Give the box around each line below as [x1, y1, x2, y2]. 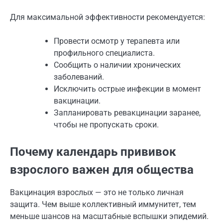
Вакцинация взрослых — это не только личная [10, 187, 184, 197]
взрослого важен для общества [10, 162, 194, 177]
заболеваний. [54, 72, 104, 82]
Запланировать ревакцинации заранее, [54, 108, 201, 117]
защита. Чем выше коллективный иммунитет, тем [10, 199, 196, 209]
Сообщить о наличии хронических [54, 60, 181, 70]
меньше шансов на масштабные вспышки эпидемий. [10, 211, 209, 221]
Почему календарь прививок [10, 144, 176, 159]
